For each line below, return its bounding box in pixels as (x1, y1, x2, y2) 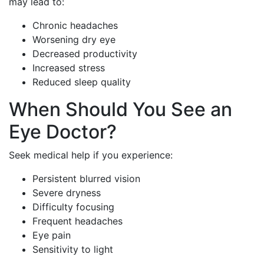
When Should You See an (9, 98, 232, 121)
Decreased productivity (32, 48, 137, 60)
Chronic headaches (32, 19, 118, 31)
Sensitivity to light (32, 243, 113, 255)
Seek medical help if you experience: (9, 149, 173, 161)
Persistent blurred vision (32, 173, 140, 184)
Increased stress (32, 62, 105, 74)
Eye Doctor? (9, 120, 117, 143)
